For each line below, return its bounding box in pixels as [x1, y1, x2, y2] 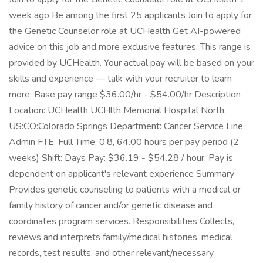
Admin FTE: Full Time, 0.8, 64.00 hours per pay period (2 [9, 136, 239, 149]
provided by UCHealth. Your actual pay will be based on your [9, 56, 254, 69]
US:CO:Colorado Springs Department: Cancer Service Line [9, 120, 243, 133]
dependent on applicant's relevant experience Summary [9, 167, 234, 180]
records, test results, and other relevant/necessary [9, 247, 214, 259]
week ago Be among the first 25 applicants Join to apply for [9, 9, 252, 22]
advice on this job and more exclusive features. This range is [9, 41, 251, 53]
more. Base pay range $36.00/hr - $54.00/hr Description [9, 88, 241, 101]
